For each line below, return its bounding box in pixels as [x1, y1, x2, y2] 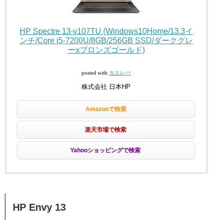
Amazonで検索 [85, 105, 126, 112]
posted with [82, 70, 110, 76]
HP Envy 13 [13, 202, 66, 213]
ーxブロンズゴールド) [67, 45, 145, 54]
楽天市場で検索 [85, 126, 127, 133]
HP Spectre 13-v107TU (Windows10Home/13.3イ [19, 27, 193, 35]
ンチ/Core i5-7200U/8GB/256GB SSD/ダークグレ [19, 36, 193, 45]
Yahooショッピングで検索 [70, 146, 141, 154]
